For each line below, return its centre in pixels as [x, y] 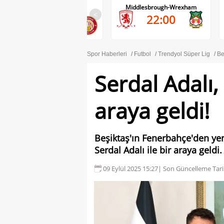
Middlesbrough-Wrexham [161, 7]
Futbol [142, 54]
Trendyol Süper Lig [184, 54]
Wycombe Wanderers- [53, 7]
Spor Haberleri [107, 54]
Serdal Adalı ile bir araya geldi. [158, 150]
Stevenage [53, 13]
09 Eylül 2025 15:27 [130, 168]
